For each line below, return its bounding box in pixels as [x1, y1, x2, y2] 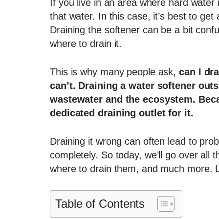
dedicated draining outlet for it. [50, 108, 194, 119]
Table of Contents [55, 197, 145, 211]
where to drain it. [50, 38, 122, 49]
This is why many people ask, [50, 66, 179, 78]
